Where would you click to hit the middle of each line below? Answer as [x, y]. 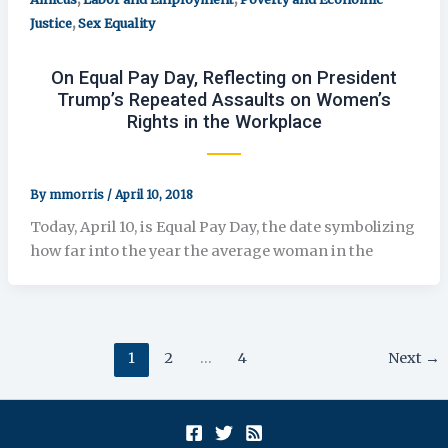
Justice [50, 23]
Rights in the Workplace [224, 121]
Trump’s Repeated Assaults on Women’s [224, 99]
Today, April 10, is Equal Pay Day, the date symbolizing [222, 226]
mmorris [77, 194]
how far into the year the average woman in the [201, 250]
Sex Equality [116, 23]
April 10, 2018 [153, 194]
